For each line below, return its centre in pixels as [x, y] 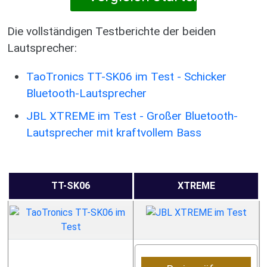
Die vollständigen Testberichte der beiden [111, 31]
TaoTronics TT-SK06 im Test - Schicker [126, 77]
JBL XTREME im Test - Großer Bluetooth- [132, 116]
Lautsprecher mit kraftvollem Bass [114, 133]
